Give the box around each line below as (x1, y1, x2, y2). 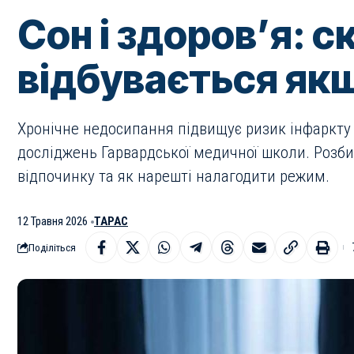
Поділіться (28, 240, 76, 254)
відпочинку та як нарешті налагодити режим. (17, 167, 330, 186)
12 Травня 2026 (17, 214, 88, 228)
